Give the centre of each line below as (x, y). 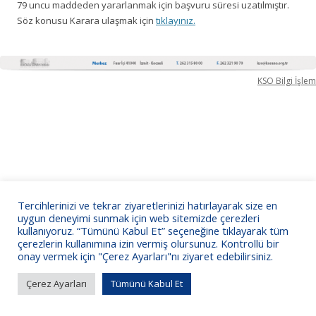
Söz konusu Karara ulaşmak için (86, 20)
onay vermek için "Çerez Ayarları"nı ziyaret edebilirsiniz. (145, 256)
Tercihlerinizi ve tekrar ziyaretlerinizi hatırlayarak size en (147, 205)
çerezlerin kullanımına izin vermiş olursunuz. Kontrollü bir (148, 243)
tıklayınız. (176, 20)
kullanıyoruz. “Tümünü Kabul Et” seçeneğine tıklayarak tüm (153, 231)
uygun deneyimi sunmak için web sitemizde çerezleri (139, 218)
